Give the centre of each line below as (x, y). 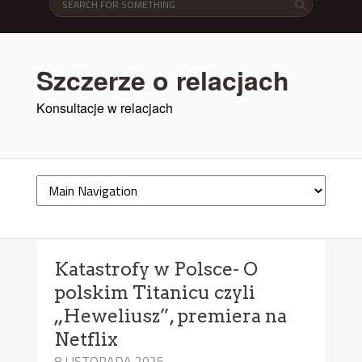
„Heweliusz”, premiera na (171, 316)
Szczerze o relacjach (162, 80)
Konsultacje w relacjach (104, 107)
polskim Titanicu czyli (155, 292)
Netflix (86, 339)
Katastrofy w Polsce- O (156, 269)
